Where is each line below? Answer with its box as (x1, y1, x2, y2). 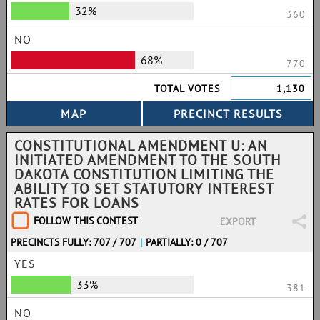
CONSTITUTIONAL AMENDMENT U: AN (14, 136, 267, 155)
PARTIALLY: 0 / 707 (146, 236, 229, 249)
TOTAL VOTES (154, 82, 221, 95)
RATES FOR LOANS (14, 194, 139, 212)
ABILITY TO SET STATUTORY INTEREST (14, 179, 274, 198)
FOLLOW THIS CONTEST (34, 214, 138, 227)
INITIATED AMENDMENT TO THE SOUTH (14, 151, 281, 169)
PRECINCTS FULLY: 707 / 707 (11, 236, 136, 249)
